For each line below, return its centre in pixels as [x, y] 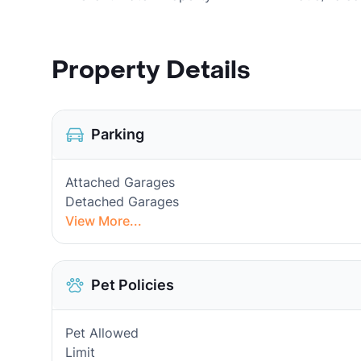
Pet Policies [133, 285]
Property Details [151, 71]
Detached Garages [122, 201]
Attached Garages [120, 182]
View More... [104, 221]
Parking [118, 134]
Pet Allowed [102, 333]
